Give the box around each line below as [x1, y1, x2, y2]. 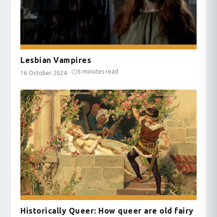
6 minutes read [77, 68, 119, 75]
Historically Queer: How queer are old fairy [20, 206, 194, 215]
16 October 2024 [20, 69, 67, 76]
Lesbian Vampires [20, 55, 92, 64]
